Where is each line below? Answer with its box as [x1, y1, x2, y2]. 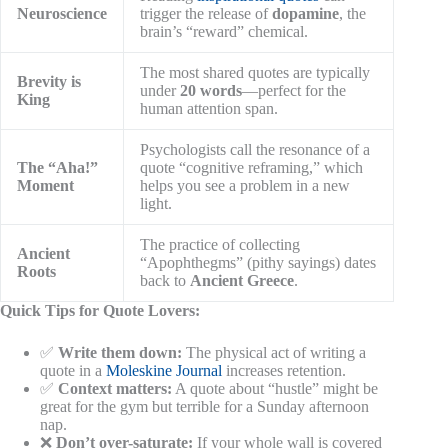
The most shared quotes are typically [140, 64, 370, 82]
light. [140, 195, 172, 213]
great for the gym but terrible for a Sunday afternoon [40, 398, 369, 416]
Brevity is [17, 73, 81, 91]
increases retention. [222, 362, 346, 380]
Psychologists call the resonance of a [140, 141, 370, 159]
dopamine [272, 5, 339, 23]
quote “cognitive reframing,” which [140, 159, 363, 177]
